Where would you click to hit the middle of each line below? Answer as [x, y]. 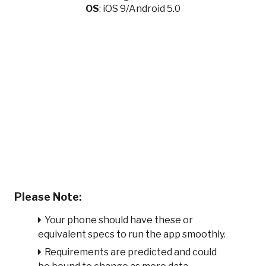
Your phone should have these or [118, 220]
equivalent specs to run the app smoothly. [132, 234]
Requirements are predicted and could [130, 252]
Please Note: [48, 197]
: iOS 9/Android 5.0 [140, 8]
